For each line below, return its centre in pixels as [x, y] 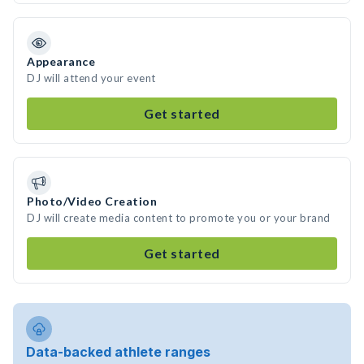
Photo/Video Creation [92, 201]
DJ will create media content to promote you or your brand [179, 218]
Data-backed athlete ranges [118, 352]
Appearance [61, 61]
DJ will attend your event [91, 78]
